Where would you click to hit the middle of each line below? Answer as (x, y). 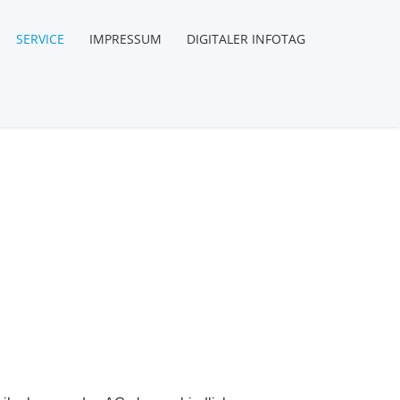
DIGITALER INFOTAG (246, 39)
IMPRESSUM (125, 39)
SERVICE (40, 39)
